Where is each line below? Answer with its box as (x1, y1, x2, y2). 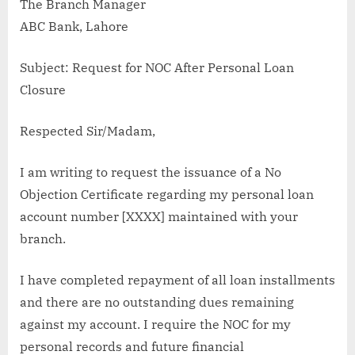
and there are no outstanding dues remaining (20, 294, 294, 311)
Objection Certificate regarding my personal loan (20, 186, 314, 203)
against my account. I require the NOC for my (20, 316, 291, 333)
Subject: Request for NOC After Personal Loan (20, 59, 294, 76)
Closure (20, 82, 66, 98)
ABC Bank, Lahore (20, 18, 128, 35)
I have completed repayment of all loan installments (20, 272, 335, 288)
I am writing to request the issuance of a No (20, 164, 281, 181)
